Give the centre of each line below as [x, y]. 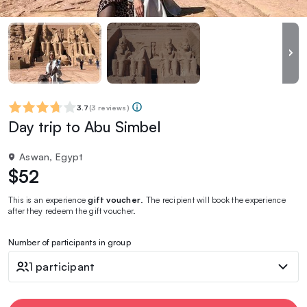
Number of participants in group [70, 242]
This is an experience [48, 199]
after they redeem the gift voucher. [72, 210]
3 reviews [109, 107]
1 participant [62, 266]
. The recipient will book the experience [213, 199]
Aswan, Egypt [51, 156]
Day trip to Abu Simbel [85, 126]
